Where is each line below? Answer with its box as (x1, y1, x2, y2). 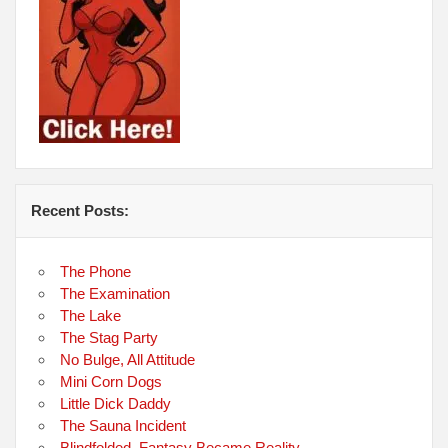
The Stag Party (60, 328, 159, 346)
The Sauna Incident (60, 416, 187, 434)
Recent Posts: (31, 201, 130, 219)
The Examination (60, 284, 171, 302)
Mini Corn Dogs (60, 372, 163, 390)
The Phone (60, 262, 132, 280)
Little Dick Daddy (60, 394, 172, 412)
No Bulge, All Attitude (60, 350, 196, 368)
